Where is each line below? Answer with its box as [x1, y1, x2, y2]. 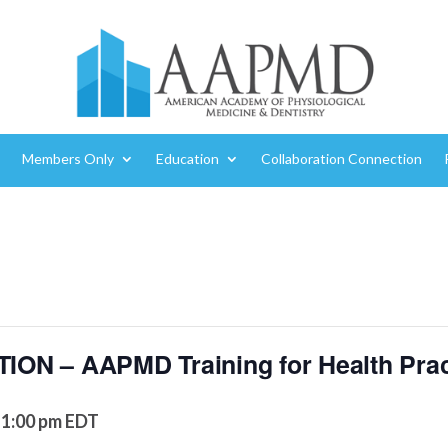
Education [155, 149, 219, 167]
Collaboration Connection [260, 149, 422, 167]
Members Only [21, 149, 114, 167]
